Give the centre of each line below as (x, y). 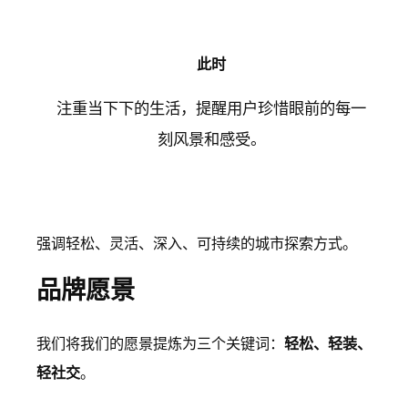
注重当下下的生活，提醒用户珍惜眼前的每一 (212, 107)
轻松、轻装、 (328, 344)
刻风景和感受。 (211, 138)
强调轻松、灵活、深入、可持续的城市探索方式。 (197, 243)
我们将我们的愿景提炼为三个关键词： (160, 344)
